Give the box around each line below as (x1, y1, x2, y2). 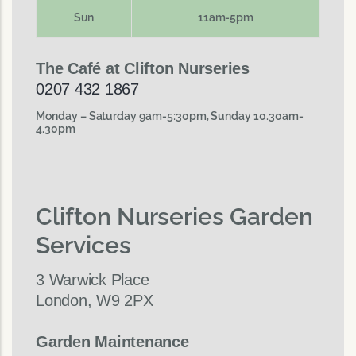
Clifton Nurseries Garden (36, 202, 313, 230)
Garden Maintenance (36, 333, 189, 351)
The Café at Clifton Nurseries (36, 60, 250, 78)
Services (36, 230, 131, 259)
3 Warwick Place (36, 271, 149, 289)
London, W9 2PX (36, 292, 153, 310)
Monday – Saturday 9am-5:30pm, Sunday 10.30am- (36, 109, 304, 122)
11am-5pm (197, 10, 254, 24)
